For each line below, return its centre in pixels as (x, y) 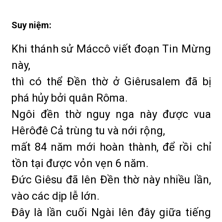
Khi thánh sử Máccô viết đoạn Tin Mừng (111, 49)
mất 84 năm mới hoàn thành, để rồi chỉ (111, 147)
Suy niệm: (32, 25)
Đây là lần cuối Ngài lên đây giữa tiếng (111, 212)
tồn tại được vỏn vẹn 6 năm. (80, 163)
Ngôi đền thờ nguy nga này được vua (111, 114)
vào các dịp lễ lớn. (55, 196)
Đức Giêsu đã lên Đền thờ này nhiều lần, (111, 180)
